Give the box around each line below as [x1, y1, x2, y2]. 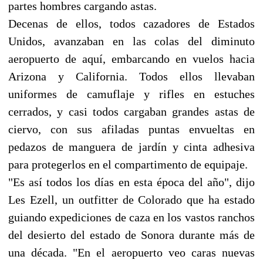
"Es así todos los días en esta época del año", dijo [8, 175, 255, 188]
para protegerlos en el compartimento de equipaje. [8, 157, 248, 171]
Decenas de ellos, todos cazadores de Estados [8, 16, 255, 30]
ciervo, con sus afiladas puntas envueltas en [8, 122, 255, 136]
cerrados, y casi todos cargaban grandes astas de [8, 104, 255, 118]
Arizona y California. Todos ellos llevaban [8, 69, 255, 83]
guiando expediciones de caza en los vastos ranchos [8, 210, 255, 224]
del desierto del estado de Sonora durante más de [8, 228, 255, 241]
